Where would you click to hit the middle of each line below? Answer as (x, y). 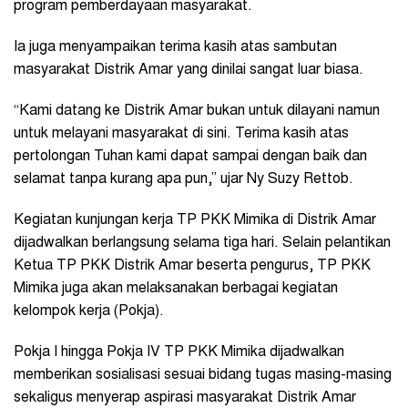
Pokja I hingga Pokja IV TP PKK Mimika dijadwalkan (179, 352)
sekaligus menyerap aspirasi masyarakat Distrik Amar (185, 398)
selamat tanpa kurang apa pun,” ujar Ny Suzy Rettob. (184, 179)
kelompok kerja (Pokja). (89, 311)
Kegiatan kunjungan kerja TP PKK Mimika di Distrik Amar (195, 220)
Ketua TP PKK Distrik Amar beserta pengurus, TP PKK (192, 265)
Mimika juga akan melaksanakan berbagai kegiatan (176, 288)
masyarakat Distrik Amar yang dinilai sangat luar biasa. (189, 70)
